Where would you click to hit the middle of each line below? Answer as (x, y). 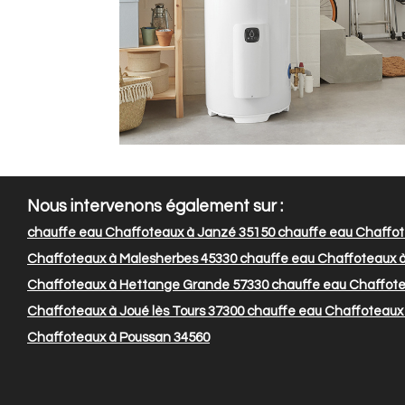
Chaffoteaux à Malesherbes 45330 (132, 259)
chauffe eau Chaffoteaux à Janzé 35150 (151, 233)
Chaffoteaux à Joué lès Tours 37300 (136, 312)
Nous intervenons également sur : (155, 207)
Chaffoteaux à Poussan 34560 (118, 338)
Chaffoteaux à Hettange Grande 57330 (148, 286)
